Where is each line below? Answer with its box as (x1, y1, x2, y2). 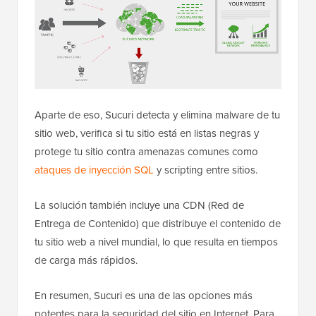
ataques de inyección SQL (35, 162, 154, 178)
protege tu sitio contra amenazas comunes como (35, 143, 258, 159)
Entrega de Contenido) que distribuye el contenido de (35, 215, 281, 231)
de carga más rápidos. (35, 252, 138, 268)
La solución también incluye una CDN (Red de (35, 197, 244, 213)
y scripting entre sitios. (154, 162, 257, 178)
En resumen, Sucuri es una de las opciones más (35, 287, 253, 303)
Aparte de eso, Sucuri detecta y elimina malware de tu (35, 107, 280, 123)
